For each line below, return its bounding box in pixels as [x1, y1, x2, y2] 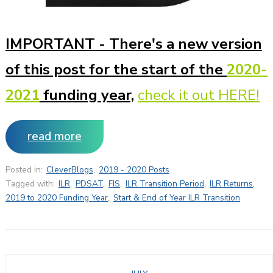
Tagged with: [5, 178, 55, 190]
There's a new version [108, 34, 262, 54]
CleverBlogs [46, 164, 93, 176]
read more [27, 129, 82, 145]
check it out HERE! [137, 85, 260, 105]
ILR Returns [209, 178, 253, 190]
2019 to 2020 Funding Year [5, 192, 108, 204]
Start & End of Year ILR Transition [113, 192, 240, 204]
